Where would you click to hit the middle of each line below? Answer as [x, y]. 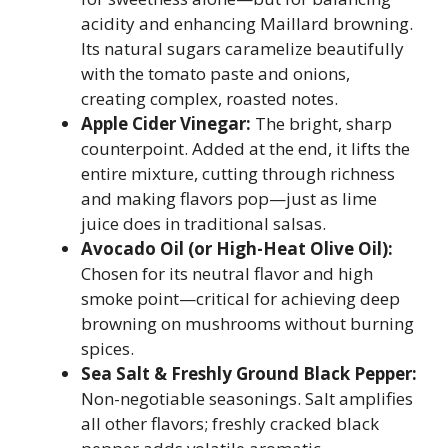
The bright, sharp [321, 123]
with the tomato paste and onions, [215, 73]
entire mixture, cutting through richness [238, 173]
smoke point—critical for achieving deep [240, 298]
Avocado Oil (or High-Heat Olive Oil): [237, 248]
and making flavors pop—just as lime [229, 198]
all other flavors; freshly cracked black [230, 423]
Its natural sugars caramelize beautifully [242, 48]
